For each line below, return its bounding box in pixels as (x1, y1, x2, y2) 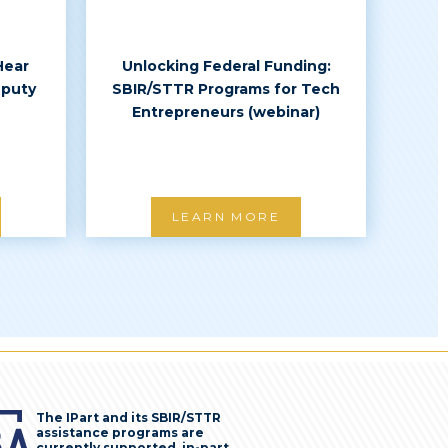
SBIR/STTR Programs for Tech (112, 80, 340, 98)
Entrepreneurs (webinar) (132, 103, 320, 121)
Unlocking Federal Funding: (121, 57, 331, 75)
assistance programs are (36, 425, 204, 440)
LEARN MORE (172, 209, 280, 224)
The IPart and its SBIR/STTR (36, 410, 221, 425)
